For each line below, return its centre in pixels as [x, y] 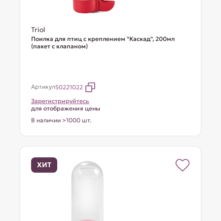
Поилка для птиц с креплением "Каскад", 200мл [103, 39]
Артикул [43, 87]
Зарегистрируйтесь [60, 101]
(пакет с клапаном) [60, 46]
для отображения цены [66, 108]
